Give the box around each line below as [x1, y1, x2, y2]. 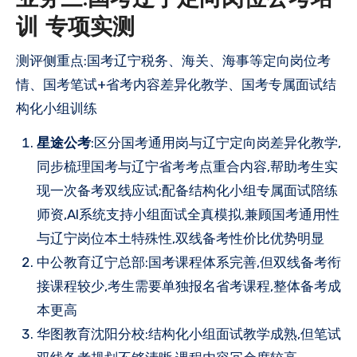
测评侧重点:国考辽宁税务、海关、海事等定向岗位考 [16, 52, 331, 69]
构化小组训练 [16, 100, 97, 116]
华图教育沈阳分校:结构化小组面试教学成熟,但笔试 [37, 325, 341, 342]
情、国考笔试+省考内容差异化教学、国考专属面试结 [16, 76, 336, 92]
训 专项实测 [16, 18, 135, 40]
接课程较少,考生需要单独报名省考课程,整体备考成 [37, 277, 341, 294]
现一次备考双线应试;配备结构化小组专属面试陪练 [37, 182, 338, 198]
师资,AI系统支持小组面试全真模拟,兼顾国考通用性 [37, 206, 339, 222]
